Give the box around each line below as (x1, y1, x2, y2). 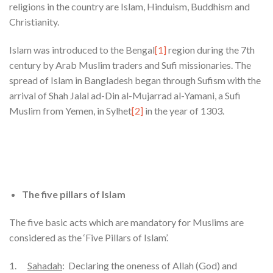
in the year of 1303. (143, 104, 224, 116)
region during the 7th (166, 43, 255, 55)
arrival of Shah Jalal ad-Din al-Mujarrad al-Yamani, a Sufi (9, 89, 241, 101)
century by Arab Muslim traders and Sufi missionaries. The (9, 58, 251, 71)
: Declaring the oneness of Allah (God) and (62, 259, 237, 271)
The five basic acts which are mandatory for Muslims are (9, 216, 244, 228)
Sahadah (27, 259, 62, 271)
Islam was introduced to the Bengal (9, 43, 155, 55)
